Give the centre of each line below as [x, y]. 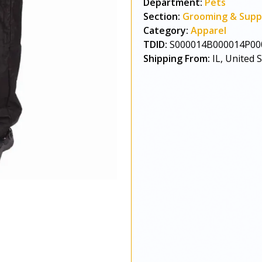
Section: [162, 16]
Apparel [208, 30]
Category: [166, 30]
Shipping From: [177, 58]
